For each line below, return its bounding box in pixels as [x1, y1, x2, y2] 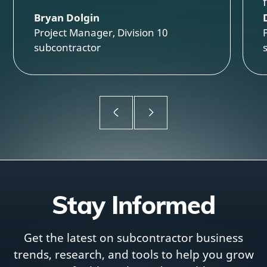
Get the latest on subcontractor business [24, 229, 243, 245]
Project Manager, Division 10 [33, 26, 167, 40]
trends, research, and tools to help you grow [13, 246, 254, 262]
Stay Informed [52, 188, 215, 220]
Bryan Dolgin [33, 11, 100, 25]
